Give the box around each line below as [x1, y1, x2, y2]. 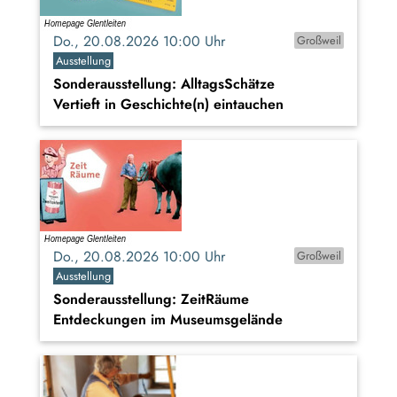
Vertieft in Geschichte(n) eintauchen [53, 94, 284, 115]
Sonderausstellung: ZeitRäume [53, 289, 249, 310]
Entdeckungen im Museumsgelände [53, 309, 283, 331]
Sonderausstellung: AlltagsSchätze [53, 74, 275, 95]
